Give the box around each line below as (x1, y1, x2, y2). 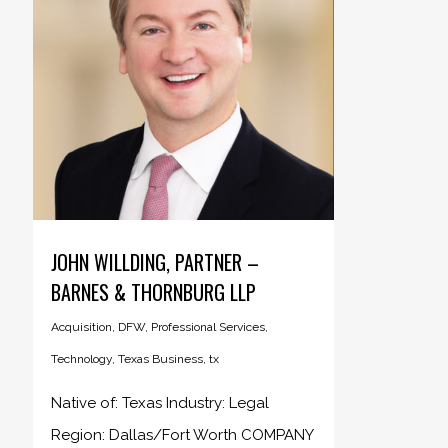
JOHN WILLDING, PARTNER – (50, 246, 259, 277)
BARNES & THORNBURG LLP (50, 276, 256, 307)
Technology (50, 351, 112, 366)
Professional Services (150, 319, 265, 334)
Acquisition (50, 319, 112, 334)
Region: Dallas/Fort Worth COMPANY (50, 425, 313, 444)
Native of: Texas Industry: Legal (50, 393, 269, 412)
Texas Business (117, 351, 203, 366)
